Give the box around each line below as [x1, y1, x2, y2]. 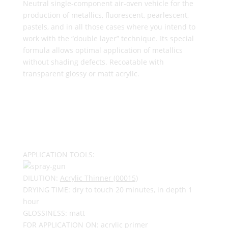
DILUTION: [22, 173, 60, 183]
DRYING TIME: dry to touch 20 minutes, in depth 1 [22, 185, 192, 194]
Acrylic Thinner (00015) [60, 173, 138, 183]
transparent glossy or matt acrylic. [22, 69, 139, 78]
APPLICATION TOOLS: [22, 150, 95, 159]
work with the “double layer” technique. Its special [22, 34, 194, 43]
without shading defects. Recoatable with [22, 57, 164, 67]
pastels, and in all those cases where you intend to [22, 22, 195, 32]
